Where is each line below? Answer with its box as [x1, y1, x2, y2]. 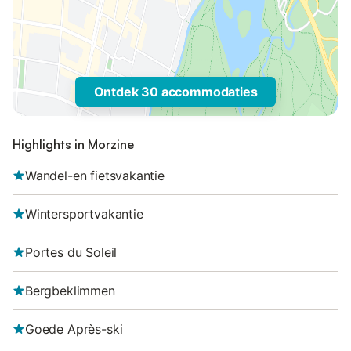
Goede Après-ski [25, 321, 123, 337]
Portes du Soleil [25, 244, 118, 260]
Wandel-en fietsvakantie [25, 168, 165, 183]
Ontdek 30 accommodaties [93, 84, 258, 100]
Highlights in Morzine [13, 136, 134, 152]
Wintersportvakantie [25, 206, 143, 222]
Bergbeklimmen [25, 283, 115, 299]
